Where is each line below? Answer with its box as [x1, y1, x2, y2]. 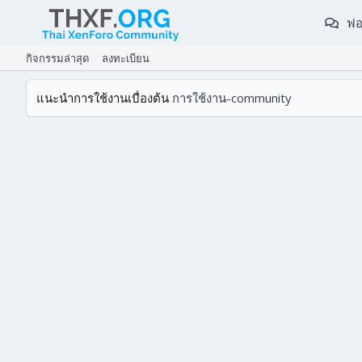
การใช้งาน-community [172, 90, 292, 106]
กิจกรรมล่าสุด [26, 51, 89, 65]
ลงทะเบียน [102, 51, 149, 65]
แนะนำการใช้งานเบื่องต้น [36, 90, 172, 106]
